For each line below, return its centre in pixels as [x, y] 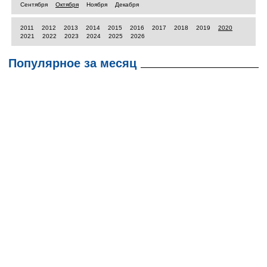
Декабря [127, 4]
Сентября [34, 4]
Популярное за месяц [72, 63]
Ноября [97, 4]
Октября [67, 4]
